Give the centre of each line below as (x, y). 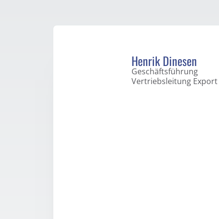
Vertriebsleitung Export (174, 81)
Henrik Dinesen (164, 60)
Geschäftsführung (164, 71)
